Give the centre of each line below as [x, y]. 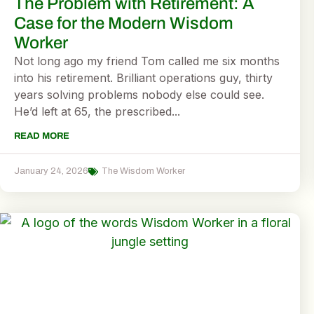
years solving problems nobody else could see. [139, 95]
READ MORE [42, 136]
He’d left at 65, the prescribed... [97, 111]
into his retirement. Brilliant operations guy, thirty [143, 78]
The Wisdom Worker [143, 171]
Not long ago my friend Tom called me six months [147, 61]
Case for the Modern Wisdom [124, 23]
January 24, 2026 [51, 171]
